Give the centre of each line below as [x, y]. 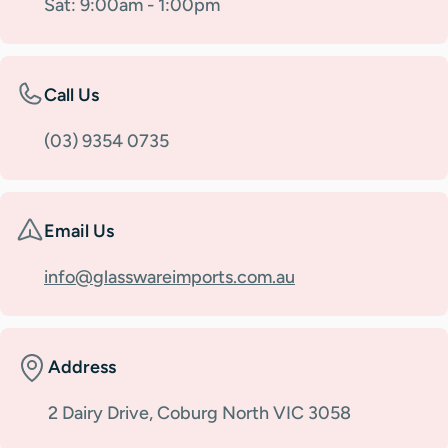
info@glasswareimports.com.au [169, 276]
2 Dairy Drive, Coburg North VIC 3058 [199, 412]
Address [82, 366]
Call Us [71, 94]
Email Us [79, 230]
